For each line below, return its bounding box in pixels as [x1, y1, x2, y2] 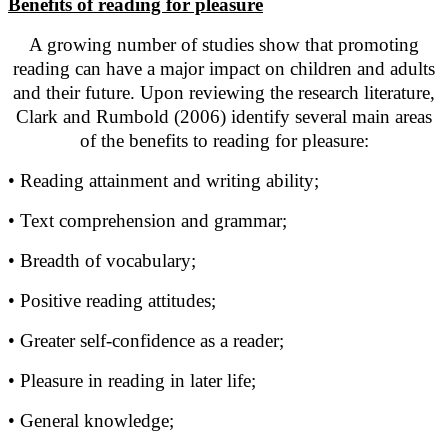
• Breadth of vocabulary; [8, 250, 196, 272]
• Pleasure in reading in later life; [8, 370, 256, 392]
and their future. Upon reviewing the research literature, [13, 82, 435, 104]
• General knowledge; [8, 410, 174, 432]
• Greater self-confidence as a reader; [8, 330, 284, 352]
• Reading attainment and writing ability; [8, 170, 319, 192]
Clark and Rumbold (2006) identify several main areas [16, 106, 432, 128]
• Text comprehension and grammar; [8, 210, 287, 232]
